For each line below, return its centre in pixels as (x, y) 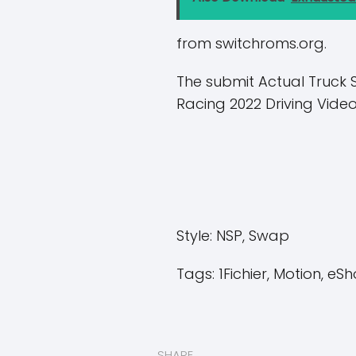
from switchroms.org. (252, 43)
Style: (194, 236)
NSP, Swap (251, 236)
